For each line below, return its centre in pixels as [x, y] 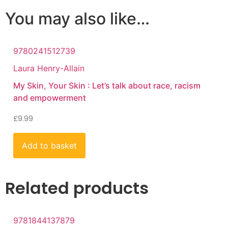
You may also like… [77, 18]
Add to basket [49, 145]
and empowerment [50, 97]
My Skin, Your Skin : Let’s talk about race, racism [107, 85]
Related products [77, 188]
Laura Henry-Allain [49, 68]
